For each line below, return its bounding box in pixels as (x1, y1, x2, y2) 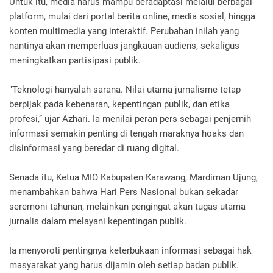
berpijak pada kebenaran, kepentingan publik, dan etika (9, 99, 230, 110)
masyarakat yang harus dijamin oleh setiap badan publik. (9, 260, 239, 271)
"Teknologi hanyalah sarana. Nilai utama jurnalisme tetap (9, 84, 241, 95)
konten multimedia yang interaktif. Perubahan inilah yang (9, 26, 239, 37)
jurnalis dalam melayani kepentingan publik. (9, 216, 189, 227)
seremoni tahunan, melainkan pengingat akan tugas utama (9, 201, 246, 212)
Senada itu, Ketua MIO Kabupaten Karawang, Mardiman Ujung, (9, 172, 258, 183)
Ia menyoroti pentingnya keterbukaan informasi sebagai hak (9, 245, 252, 256)
